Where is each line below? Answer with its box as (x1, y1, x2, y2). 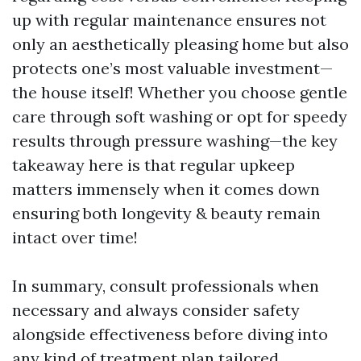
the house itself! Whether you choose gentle (12, 82, 347, 102)
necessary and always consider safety (12, 300, 300, 320)
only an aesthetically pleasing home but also (12, 34, 349, 54)
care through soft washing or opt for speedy (12, 106, 347, 127)
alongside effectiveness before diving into (12, 324, 328, 344)
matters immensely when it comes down (12, 179, 320, 199)
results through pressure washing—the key (12, 131, 338, 151)
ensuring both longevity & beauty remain (12, 203, 321, 223)
